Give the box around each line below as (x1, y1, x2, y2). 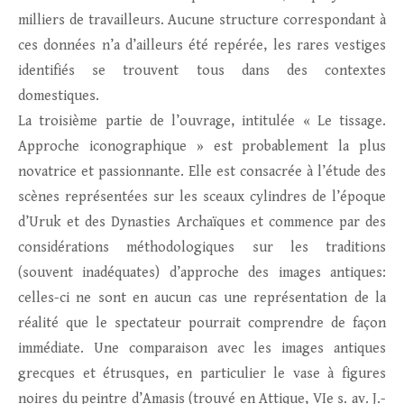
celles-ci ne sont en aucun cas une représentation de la (18, 289, 386, 308)
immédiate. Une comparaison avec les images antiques (18, 340, 386, 358)
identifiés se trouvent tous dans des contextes (18, 62, 386, 80)
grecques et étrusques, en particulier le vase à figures (18, 365, 386, 383)
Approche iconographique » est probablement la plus (18, 138, 386, 156)
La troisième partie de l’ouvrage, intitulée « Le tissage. (18, 113, 386, 131)
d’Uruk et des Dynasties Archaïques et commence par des (18, 214, 386, 232)
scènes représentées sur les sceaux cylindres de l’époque (18, 188, 386, 207)
